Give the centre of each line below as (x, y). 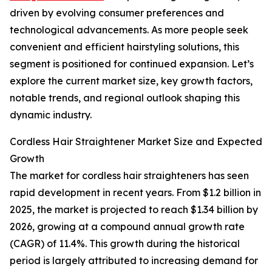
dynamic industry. (51, 115)
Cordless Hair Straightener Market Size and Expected (136, 142)
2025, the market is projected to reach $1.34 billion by (134, 210)
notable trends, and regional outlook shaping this (125, 98)
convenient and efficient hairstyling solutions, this (124, 47)
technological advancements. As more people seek (129, 30)
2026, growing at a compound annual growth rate (127, 227)
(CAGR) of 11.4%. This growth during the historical (125, 244)
